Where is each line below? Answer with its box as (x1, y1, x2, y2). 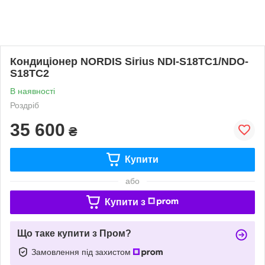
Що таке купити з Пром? (17, 228, 131, 238)
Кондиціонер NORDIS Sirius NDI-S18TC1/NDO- (10, 55, 248, 67)
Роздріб (10, 100, 39, 110)
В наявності (10, 86, 55, 96)
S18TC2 (10, 67, 49, 79)
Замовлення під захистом (31, 247, 133, 257)
